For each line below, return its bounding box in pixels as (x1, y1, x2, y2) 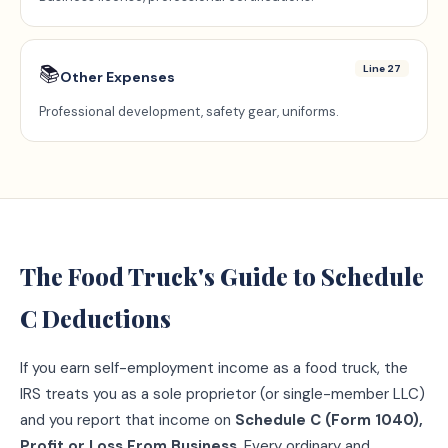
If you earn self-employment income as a (20, 358, 305, 378)
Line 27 (363, 62, 401, 75)
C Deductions (20, 302, 171, 334)
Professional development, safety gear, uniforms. (39, 103, 339, 120)
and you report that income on (20, 410, 235, 430)
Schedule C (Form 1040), (235, 410, 423, 430)
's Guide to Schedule (198, 260, 424, 292)
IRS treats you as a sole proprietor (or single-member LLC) (20, 384, 425, 404)
